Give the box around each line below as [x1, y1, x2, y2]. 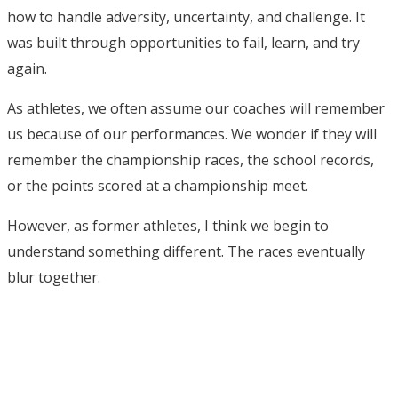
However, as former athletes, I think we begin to [7, 215, 329, 235]
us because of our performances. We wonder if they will [7, 123, 377, 144]
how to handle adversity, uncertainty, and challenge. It [7, 6, 365, 27]
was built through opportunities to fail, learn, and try [7, 32, 360, 52]
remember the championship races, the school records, [7, 149, 374, 170]
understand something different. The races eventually [7, 241, 365, 261]
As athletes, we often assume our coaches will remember [7, 98, 385, 118]
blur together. [7, 267, 100, 287]
